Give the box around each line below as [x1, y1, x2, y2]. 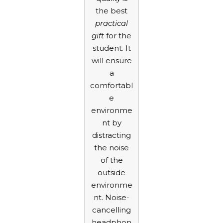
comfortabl [90, 80, 133, 90]
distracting [92, 130, 131, 140]
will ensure [91, 55, 132, 65]
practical [95, 18, 128, 28]
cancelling [92, 205, 131, 215]
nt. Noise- [94, 192, 129, 202]
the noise [94, 142, 129, 152]
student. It [92, 43, 131, 53]
